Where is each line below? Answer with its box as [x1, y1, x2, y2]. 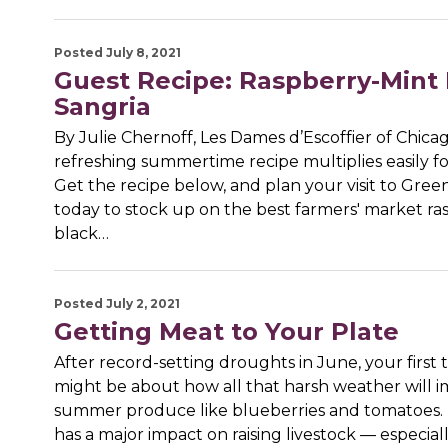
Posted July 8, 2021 [53, 45, 181, 61]
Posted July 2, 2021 [53, 296, 180, 312]
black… [53, 224, 109, 244]
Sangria [53, 92, 151, 122]
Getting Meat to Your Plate [53, 317, 399, 347]
